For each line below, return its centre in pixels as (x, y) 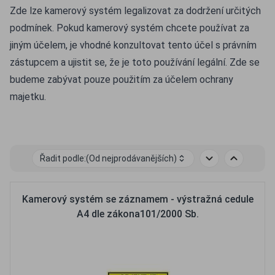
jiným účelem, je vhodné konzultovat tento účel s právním (133, 45)
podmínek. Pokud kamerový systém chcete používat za (130, 28)
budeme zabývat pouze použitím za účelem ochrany (122, 79)
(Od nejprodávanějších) (131, 158)
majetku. (28, 97)
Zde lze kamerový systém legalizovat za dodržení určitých (135, 11)
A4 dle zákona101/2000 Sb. (137, 214)
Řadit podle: (63, 158)
